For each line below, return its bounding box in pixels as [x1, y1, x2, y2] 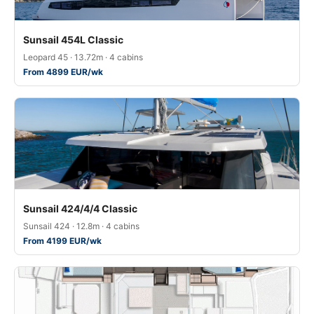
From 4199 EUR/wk [23, 235, 102, 246]
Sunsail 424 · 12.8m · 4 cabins [23, 221, 139, 231]
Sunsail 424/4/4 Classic [23, 203, 137, 214]
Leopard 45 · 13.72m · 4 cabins [23, 52, 143, 62]
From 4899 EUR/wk [23, 67, 103, 77]
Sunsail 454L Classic [23, 34, 123, 46]
